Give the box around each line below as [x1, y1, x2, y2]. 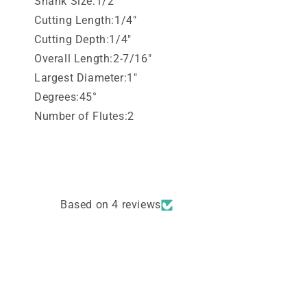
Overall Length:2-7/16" [34, 52, 152, 66]
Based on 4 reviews [60, 198, 161, 212]
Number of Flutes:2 [34, 110, 134, 123]
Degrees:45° [34, 90, 97, 104]
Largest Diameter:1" [34, 71, 138, 85]
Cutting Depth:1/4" [34, 33, 132, 47]
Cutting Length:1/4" [34, 14, 137, 27]
